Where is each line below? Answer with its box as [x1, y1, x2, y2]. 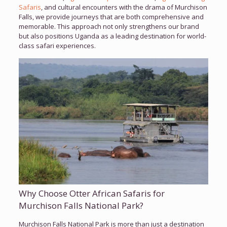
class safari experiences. [18, 41, 96, 50]
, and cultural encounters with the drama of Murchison [41, 2, 207, 12]
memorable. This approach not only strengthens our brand [18, 21, 199, 31]
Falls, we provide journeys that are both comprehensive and [18, 12, 204, 21]
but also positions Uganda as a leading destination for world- [18, 31, 206, 41]
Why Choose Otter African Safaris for [18, 187, 165, 200]
